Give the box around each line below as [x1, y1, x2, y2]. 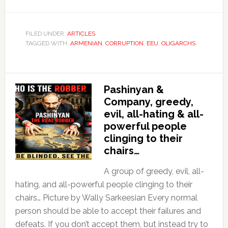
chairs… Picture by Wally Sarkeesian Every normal [15, 192, 197, 203]
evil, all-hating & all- [103, 107, 204, 120]
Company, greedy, [103, 95, 193, 108]
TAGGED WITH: [25, 39, 70, 47]
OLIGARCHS [161, 39, 195, 47]
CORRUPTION [105, 39, 144, 47]
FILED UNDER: [25, 30, 67, 37]
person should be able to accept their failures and [15, 206, 201, 216]
